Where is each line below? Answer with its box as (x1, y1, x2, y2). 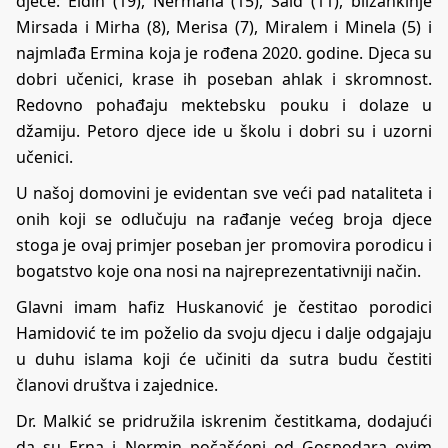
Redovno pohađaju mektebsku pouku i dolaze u (16, 94, 432, 117)
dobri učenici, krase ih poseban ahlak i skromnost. (16, 68, 432, 91)
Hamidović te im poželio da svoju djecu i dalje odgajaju (16, 322, 432, 345)
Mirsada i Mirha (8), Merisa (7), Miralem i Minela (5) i (16, 16, 432, 39)
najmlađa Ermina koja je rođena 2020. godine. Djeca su (16, 42, 432, 65)
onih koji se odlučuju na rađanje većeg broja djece (16, 208, 432, 231)
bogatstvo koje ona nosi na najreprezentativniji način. (16, 260, 421, 283)
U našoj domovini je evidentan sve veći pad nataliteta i (16, 182, 432, 205)
